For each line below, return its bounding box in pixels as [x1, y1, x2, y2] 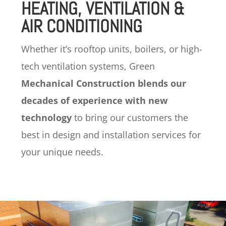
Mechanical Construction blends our [21, 77, 186, 89]
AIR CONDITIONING [21, 15, 142, 37]
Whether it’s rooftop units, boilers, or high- [21, 42, 202, 55]
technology [21, 111, 72, 124]
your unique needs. [21, 145, 103, 158]
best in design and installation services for [21, 128, 201, 141]
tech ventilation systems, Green [21, 60, 155, 72]
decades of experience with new [21, 94, 167, 106]
